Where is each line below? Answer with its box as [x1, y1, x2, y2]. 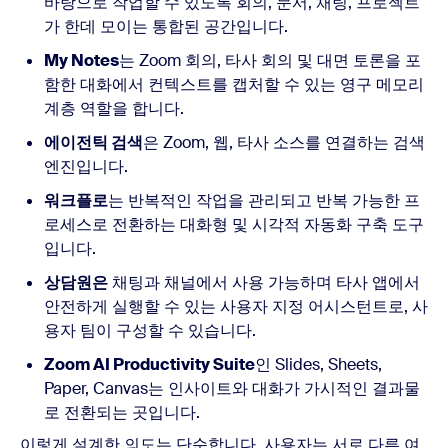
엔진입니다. [44, 156, 128, 178]
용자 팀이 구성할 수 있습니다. [44, 320, 256, 342]
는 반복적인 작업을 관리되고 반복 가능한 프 [108, 190, 420, 212]
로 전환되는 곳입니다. [44, 402, 200, 424]
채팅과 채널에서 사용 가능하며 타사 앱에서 [108, 272, 420, 294]
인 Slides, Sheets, [255, 354, 382, 376]
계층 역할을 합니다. [44, 98, 184, 120]
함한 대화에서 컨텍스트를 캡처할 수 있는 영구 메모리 [44, 74, 424, 96]
